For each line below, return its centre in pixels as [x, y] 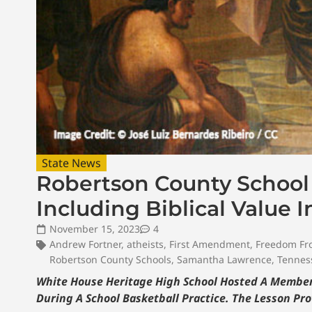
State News [71, 163]
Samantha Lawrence [224, 259]
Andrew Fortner [85, 244]
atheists [145, 244]
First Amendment [210, 244]
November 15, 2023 [95, 228]
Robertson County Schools [110, 259]
